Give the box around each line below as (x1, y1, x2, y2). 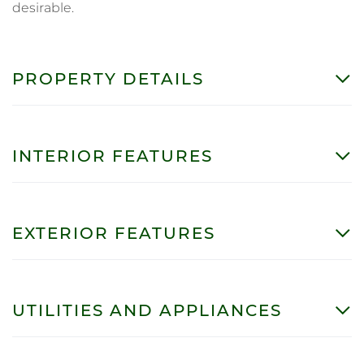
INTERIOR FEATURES (12, 145, 213, 166)
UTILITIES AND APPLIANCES (12, 300, 282, 320)
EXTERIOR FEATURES (12, 223, 215, 243)
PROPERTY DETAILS (12, 68, 204, 89)
